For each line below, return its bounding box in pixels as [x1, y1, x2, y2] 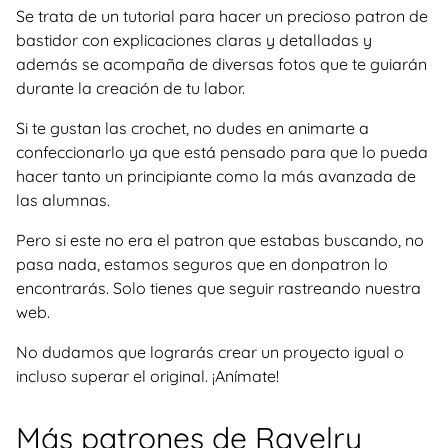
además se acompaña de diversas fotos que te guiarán [16, 54, 427, 74]
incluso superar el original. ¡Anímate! [16, 366, 279, 386]
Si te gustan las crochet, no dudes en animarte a [16, 118, 369, 138]
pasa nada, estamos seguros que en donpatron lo [16, 254, 388, 274]
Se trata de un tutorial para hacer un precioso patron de [16, 6, 428, 26]
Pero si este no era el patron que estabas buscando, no [16, 230, 424, 250]
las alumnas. [16, 190, 110, 210]
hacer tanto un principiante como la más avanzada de [16, 166, 416, 186]
